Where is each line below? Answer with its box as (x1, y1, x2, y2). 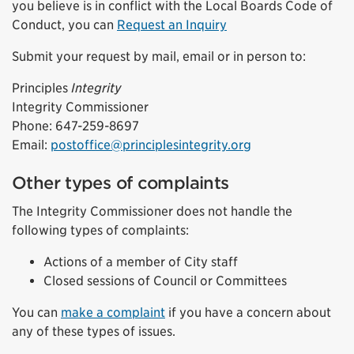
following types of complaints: (12, 223, 189, 238)
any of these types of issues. (12, 324, 175, 339)
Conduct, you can (12, 17, 117, 32)
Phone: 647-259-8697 (12, 119, 139, 134)
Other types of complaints (12, 173, 229, 193)
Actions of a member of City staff (43, 254, 238, 269)
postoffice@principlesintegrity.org (51, 137, 251, 153)
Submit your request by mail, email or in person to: (12, 49, 306, 64)
